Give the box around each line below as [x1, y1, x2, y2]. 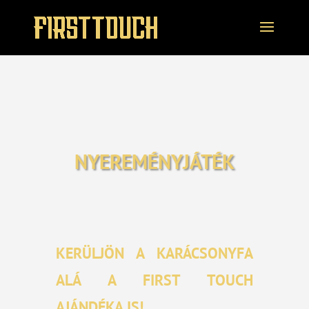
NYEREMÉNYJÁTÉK [74, 148, 235, 175]
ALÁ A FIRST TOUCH [55, 270, 254, 290]
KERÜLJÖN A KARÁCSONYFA [55, 243, 254, 263]
